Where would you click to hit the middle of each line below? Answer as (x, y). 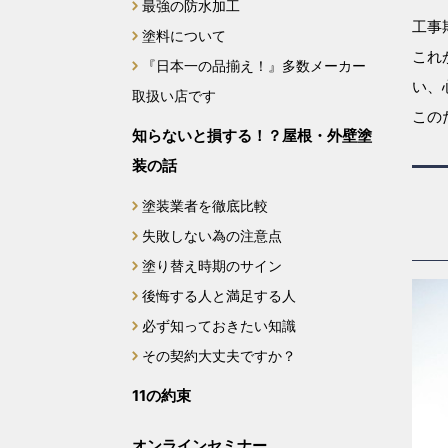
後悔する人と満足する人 (219, 295)
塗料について (184, 35)
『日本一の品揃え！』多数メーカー (254, 65)
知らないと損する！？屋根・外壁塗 (252, 135)
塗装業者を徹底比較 (205, 205)
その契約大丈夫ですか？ (219, 355)
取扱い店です (174, 95)
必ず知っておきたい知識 (219, 325)
